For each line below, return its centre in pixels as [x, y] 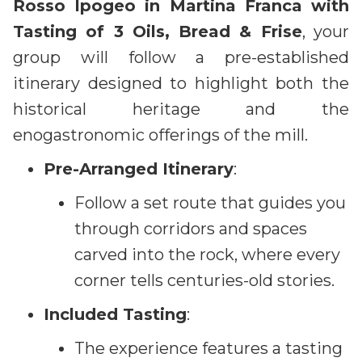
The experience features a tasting [208, 348]
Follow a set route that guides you [210, 202]
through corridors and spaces [191, 228]
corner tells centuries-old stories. [204, 280]
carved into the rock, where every [207, 254]
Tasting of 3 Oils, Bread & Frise [158, 31]
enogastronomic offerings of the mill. [160, 135]
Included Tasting [115, 314]
